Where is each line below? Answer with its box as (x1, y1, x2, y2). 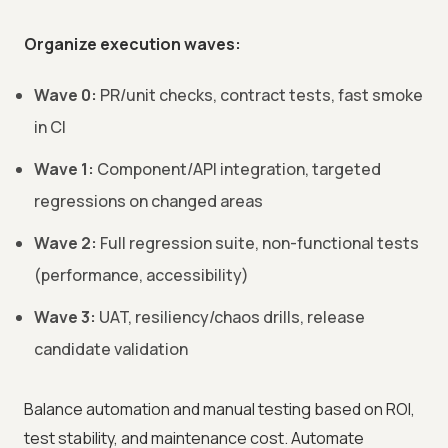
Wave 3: (34, 306, 96, 329)
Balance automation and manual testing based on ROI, (24, 398, 415, 421)
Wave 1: (34, 158, 94, 181)
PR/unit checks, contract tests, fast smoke (97, 84, 423, 107)
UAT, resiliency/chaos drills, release (96, 306, 365, 329)
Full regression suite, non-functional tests (97, 232, 419, 255)
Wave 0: (34, 84, 97, 107)
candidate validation (34, 338, 188, 361)
